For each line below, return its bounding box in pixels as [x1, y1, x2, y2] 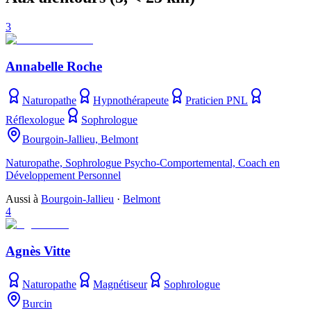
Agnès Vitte [6, 243, 70, 258]
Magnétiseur [93, 278, 147, 291]
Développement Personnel [6, 169, 121, 181]
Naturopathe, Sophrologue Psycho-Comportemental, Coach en [6, 156, 280, 169]
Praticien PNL [185, 94, 248, 106]
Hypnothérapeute [93, 94, 169, 106]
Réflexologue [6, 113, 65, 126]
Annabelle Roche [6, 59, 102, 74]
